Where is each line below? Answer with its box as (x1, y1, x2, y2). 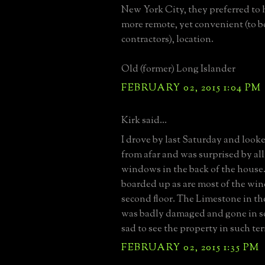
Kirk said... (121, 113, 167, 128)
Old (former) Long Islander (121, 62, 235, 76)
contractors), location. (121, 32, 214, 47)
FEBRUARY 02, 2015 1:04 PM (121, 80, 261, 95)
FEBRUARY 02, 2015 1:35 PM (121, 240, 260, 255)
